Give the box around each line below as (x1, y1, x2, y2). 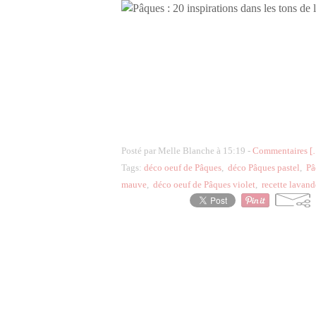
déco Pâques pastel (228, 162, 300, 173)
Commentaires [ (253, 145, 312, 156)
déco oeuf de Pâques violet (153, 179, 255, 190)
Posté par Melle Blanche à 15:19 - (121, 145, 253, 156)
